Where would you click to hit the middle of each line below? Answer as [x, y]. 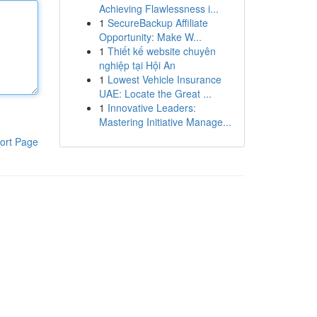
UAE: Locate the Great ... [155, 93]
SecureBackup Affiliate [157, 23]
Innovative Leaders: [151, 108]
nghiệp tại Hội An [137, 65]
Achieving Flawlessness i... [158, 8]
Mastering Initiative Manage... [165, 122]
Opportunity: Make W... [150, 37]
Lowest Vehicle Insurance [164, 79]
